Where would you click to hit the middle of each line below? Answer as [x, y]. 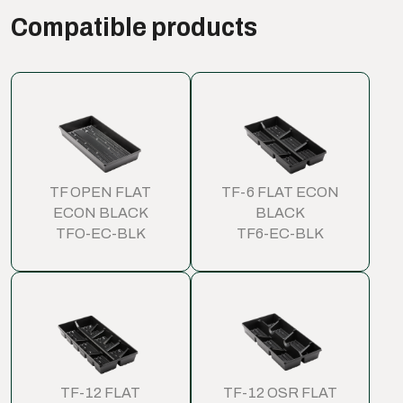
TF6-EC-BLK [280, 234]
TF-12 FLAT [101, 392]
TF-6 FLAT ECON [280, 193]
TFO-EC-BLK [100, 234]
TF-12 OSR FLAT [280, 392]
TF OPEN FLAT [101, 193]
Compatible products [134, 27]
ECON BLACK [100, 213]
